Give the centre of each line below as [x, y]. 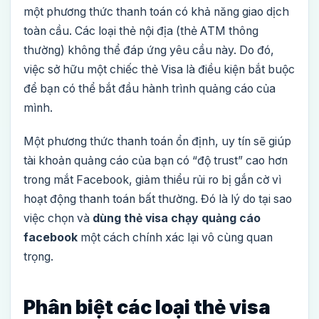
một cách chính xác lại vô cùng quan [175, 237]
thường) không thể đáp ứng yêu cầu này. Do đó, [149, 50]
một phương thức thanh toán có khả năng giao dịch [156, 12]
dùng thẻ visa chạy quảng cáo [177, 218]
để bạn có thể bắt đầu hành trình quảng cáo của [150, 89]
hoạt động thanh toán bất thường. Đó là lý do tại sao [158, 199]
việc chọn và [58, 218]
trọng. [38, 257]
